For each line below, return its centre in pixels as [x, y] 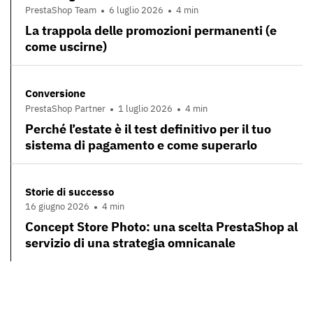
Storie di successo [70, 191]
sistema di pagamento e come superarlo [141, 145]
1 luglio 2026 [145, 108]
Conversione [55, 94]
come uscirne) [66, 47]
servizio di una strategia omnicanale [130, 243]
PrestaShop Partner [65, 108]
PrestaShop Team [61, 10]
